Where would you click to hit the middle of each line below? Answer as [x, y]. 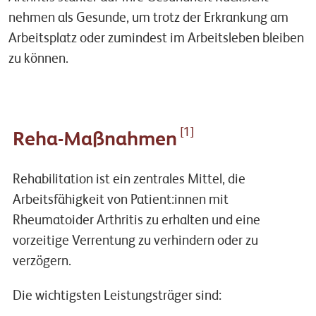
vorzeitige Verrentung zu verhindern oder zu [135, 241]
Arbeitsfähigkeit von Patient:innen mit [120, 200]
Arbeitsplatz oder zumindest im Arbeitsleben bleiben [156, 39]
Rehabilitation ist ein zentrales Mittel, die [129, 180]
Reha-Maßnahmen [95, 140]
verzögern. [42, 262]
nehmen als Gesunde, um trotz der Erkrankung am [148, 18]
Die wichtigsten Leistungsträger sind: [117, 296]
